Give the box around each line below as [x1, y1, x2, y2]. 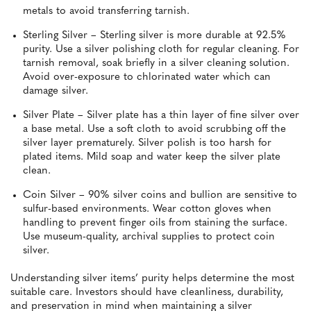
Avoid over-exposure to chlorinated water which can [23, 72, 271, 83]
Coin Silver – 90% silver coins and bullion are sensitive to [23, 190, 297, 201]
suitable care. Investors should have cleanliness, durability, [10, 287, 283, 299]
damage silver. [23, 86, 88, 97]
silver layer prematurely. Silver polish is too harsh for [23, 138, 271, 149]
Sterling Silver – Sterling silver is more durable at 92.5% [23, 31, 286, 42]
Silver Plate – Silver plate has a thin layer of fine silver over [23, 110, 299, 121]
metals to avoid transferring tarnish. [23, 6, 190, 17]
